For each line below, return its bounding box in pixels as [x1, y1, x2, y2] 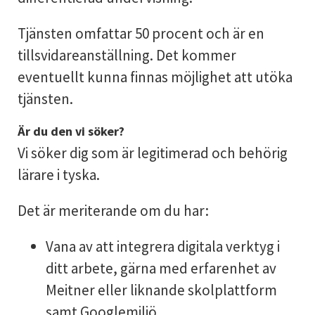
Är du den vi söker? [17, 123, 124, 139]
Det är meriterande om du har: [17, 201, 209, 220]
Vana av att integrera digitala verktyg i [45, 237, 280, 256]
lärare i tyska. [17, 165, 100, 184]
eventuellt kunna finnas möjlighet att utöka [17, 67, 292, 86]
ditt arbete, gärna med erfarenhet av [45, 259, 276, 278]
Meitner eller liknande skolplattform [45, 281, 277, 300]
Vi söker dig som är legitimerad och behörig [17, 143, 288, 162]
